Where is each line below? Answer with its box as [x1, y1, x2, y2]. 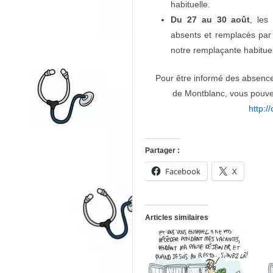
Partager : [145, 146, 180, 155]
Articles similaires [145, 213, 208, 222]
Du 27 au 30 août [171, 14, 250, 24]
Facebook [165, 166, 200, 177]
